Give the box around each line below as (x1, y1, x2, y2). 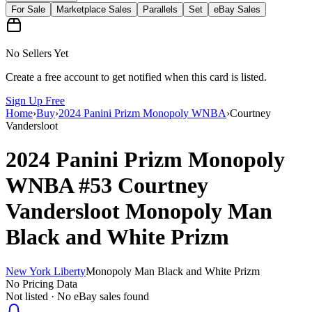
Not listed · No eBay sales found (6, 290, 149, 302)
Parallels (143, 3, 178, 15)
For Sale (11, 3, 45, 15)
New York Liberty (6, 265, 86, 277)
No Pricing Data (6, 277, 77, 290)
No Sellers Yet (6, 47, 68, 59)
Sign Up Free (6, 94, 65, 107)
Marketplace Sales (56, 3, 132, 15)
